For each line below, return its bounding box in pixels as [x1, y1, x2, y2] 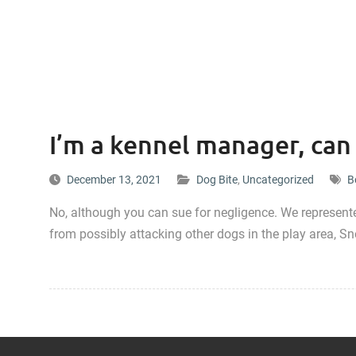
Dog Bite [196, 173, 238, 186]
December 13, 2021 [67, 173, 161, 186]
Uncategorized [242, 173, 314, 186]
